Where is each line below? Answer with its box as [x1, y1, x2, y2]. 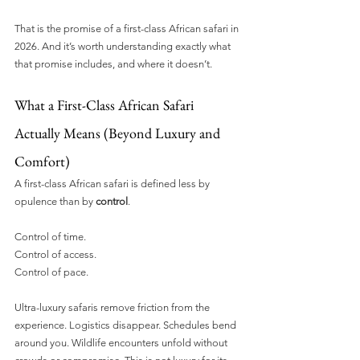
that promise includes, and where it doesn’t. [14, 57, 212, 70]
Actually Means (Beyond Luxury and [14, 123, 223, 142]
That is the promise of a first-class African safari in [14, 22, 241, 35]
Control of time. [14, 230, 86, 243]
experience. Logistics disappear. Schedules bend [14, 318, 239, 331]
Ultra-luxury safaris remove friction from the [14, 301, 212, 313]
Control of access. [14, 247, 96, 260]
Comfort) [14, 151, 70, 170]
